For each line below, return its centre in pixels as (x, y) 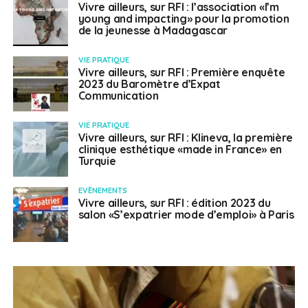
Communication (118, 96)
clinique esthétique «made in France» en (180, 150)
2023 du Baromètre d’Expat (149, 84)
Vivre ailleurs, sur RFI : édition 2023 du (174, 203)
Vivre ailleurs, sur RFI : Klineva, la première (185, 138)
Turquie (97, 161)
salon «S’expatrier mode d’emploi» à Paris (186, 215)
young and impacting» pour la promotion (184, 19)
